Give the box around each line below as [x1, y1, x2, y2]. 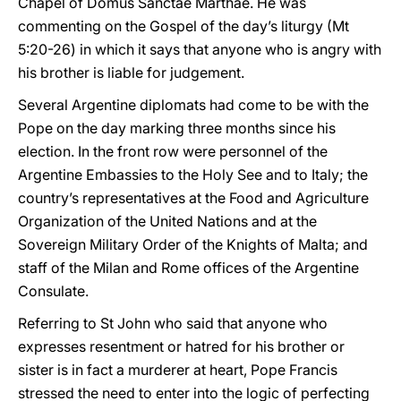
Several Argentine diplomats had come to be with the [18, 96, 369, 114]
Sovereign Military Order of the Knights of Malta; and [18, 235, 368, 253]
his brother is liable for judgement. [18, 64, 244, 81]
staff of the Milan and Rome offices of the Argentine [18, 259, 359, 277]
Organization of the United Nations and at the [18, 212, 317, 230]
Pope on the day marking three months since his [18, 119, 336, 137]
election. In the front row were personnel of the [18, 142, 328, 160]
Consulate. [18, 282, 89, 300]
